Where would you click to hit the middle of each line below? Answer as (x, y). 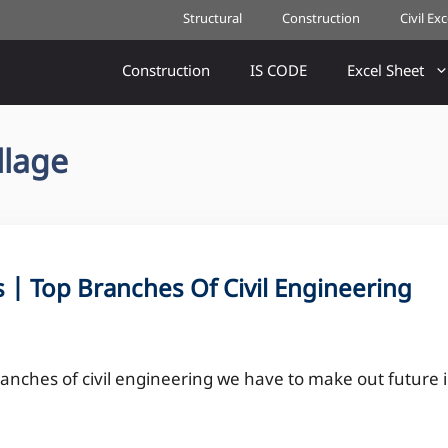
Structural (212, 19)
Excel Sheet (385, 72)
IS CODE (278, 72)
